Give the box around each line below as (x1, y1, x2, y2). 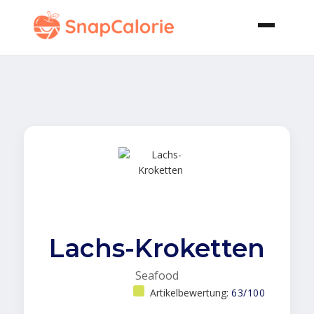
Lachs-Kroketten (49, 233, 265, 264)
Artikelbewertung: (150, 286, 231, 299)
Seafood (135, 268, 179, 283)
